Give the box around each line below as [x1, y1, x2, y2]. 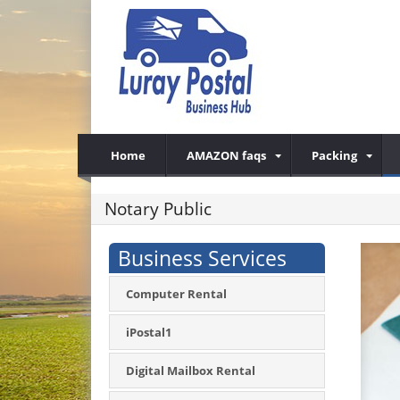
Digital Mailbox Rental [126, 362, 255, 379]
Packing [312, 147, 357, 163]
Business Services [118, 244, 287, 272]
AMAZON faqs [187, 147, 266, 163]
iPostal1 [126, 324, 171, 340]
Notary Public [104, 197, 212, 221]
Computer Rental [126, 286, 227, 302]
